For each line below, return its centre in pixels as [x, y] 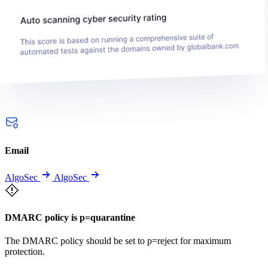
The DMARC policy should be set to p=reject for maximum [118, 241]
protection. [25, 252]
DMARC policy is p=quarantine [70, 218]
